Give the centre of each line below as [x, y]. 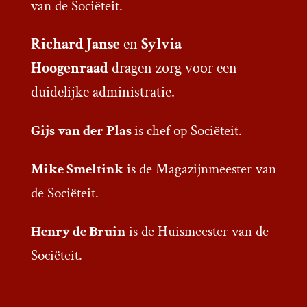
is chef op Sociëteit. [188, 131]
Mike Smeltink [77, 169]
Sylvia [161, 45]
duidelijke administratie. [104, 93]
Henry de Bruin [78, 232]
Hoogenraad [69, 69]
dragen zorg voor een [172, 69]
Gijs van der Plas [82, 131]
